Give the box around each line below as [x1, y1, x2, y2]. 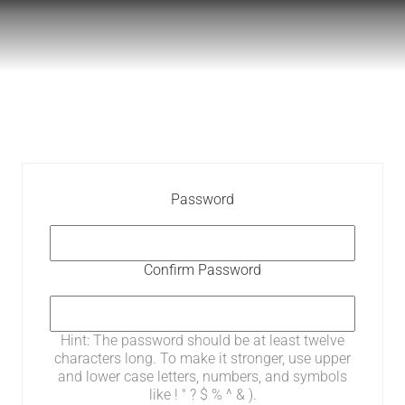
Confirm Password [144, 261, 261, 278]
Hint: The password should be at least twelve [61, 332, 344, 349]
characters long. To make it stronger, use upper [54, 350, 351, 367]
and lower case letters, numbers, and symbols [58, 368, 347, 385]
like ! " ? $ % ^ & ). [148, 386, 257, 403]
